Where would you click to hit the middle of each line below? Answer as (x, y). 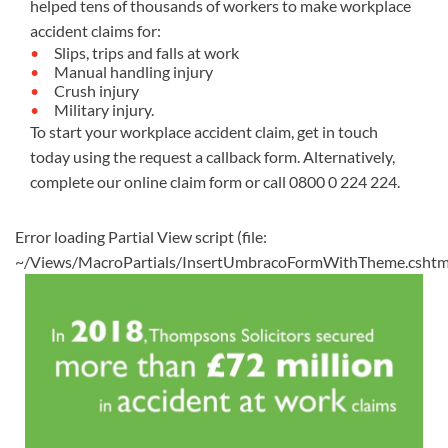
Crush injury (96, 90)
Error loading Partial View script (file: (141, 236)
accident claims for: (95, 30)
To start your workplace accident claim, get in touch (204, 131)
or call (265, 181)
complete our (77, 181)
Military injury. (104, 109)
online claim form (183, 181)
